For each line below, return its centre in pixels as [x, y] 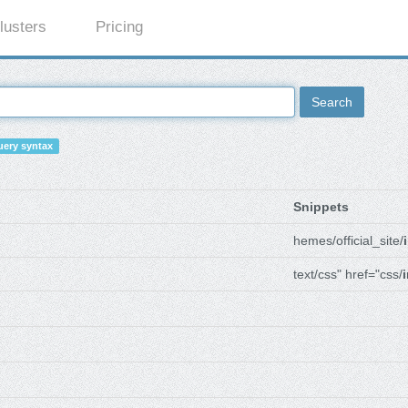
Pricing [120, 27]
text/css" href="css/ [348, 275]
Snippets [321, 207]
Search [332, 102]
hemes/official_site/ [348, 241]
